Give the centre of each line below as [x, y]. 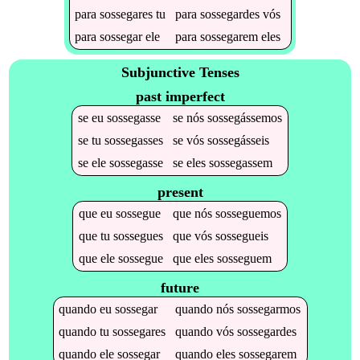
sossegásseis [238, 140]
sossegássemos [244, 117]
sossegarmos [269, 309]
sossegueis [241, 235]
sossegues [138, 235]
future [180, 287]
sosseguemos [248, 213]
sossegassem [240, 162]
